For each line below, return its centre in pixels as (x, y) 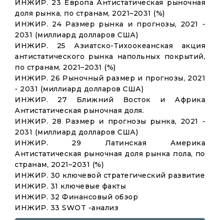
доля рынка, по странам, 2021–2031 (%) (90, 13)
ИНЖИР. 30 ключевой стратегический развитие (110, 175)
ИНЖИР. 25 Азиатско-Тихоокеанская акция (110, 46)
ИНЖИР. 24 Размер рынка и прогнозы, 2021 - (110, 24)
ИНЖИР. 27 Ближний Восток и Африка (110, 100)
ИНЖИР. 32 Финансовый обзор (76, 197)
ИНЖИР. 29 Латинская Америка (110, 143)
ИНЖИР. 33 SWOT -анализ (67, 208)
